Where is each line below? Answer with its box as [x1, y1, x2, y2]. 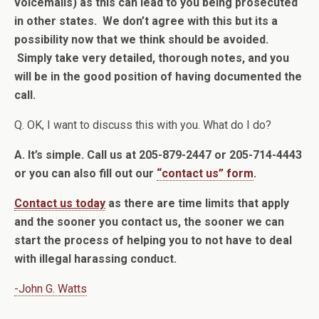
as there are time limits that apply [105, 196, 289, 210]
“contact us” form [157, 166, 253, 180]
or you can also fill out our [14, 166, 157, 180]
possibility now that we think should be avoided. [14, 32, 268, 46]
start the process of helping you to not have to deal [14, 233, 292, 247]
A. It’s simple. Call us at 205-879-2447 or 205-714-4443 [14, 147, 302, 162]
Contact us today [14, 196, 105, 210]
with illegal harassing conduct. [14, 251, 177, 266]
